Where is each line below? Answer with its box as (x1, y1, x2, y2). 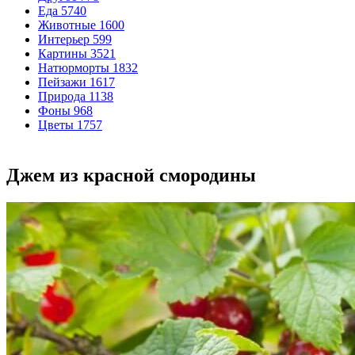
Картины (38, 47, 87, 60)
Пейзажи (38, 75, 86, 89)
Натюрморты (38, 61, 109, 74)
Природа (38, 90, 86, 103)
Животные (38, 18, 96, 32)
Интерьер (38, 32, 90, 46)
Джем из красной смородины (6, 165, 256, 185)
